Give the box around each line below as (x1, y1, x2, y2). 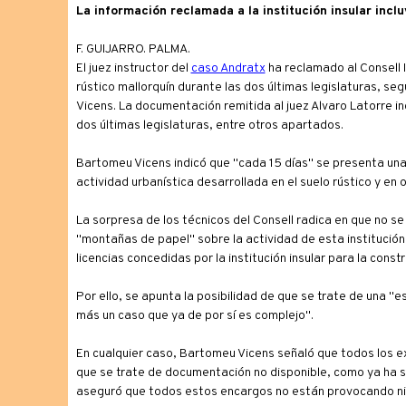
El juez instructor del (75, 61, 191, 76)
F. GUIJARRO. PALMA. (75, 42, 190, 57)
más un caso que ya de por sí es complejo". (75, 308, 314, 324)
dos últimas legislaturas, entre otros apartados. (75, 118, 343, 133)
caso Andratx (190, 61, 266, 76)
